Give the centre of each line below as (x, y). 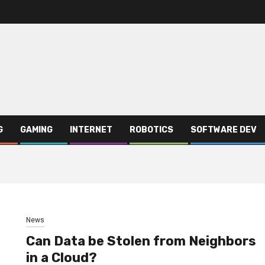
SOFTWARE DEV (224, 130)
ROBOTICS (151, 130)
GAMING (36, 130)
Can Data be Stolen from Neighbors (141, 241)
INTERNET (91, 130)
